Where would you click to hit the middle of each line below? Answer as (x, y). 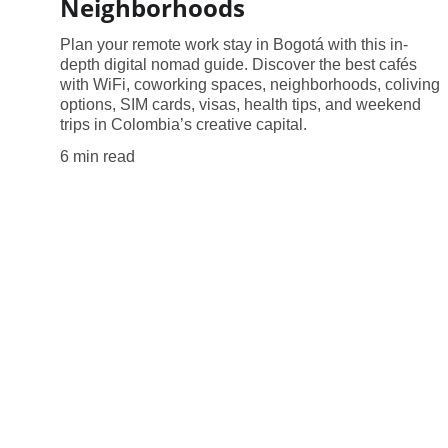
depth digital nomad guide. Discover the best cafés (238, 64)
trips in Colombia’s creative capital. (183, 124)
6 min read (97, 156)
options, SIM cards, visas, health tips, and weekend (240, 104)
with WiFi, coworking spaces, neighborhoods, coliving (250, 84)
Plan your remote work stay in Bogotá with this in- (234, 44)
